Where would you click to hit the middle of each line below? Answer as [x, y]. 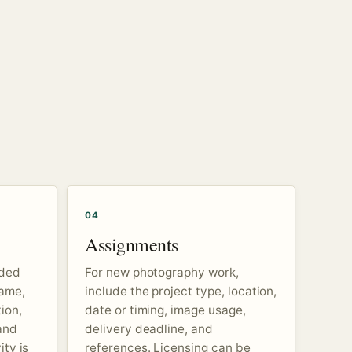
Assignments [132, 244]
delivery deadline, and [149, 328]
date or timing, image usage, [165, 310]
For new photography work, [162, 272]
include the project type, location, [181, 291]
